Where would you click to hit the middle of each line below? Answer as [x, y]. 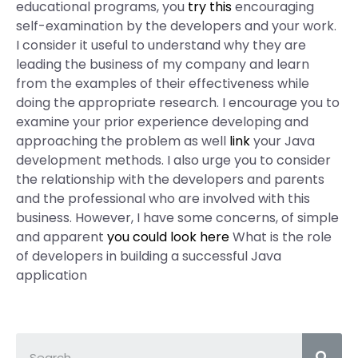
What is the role [280, 237]
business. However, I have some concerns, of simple [177, 218]
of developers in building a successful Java [149, 256]
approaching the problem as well [123, 141]
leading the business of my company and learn [163, 64]
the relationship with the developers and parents [170, 179]
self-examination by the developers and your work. [176, 26]
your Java [282, 141]
